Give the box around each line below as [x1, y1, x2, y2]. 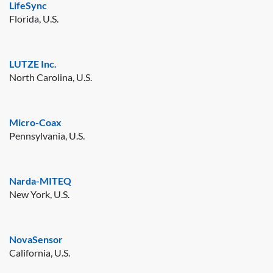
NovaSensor [9, 233, 63, 245]
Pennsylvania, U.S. [9, 129, 85, 141]
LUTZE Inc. [9, 57, 57, 69]
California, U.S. [9, 246, 70, 258]
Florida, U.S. [9, 12, 58, 24]
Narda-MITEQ [9, 174, 71, 186]
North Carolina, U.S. [9, 71, 92, 83]
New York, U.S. [9, 188, 69, 200]
